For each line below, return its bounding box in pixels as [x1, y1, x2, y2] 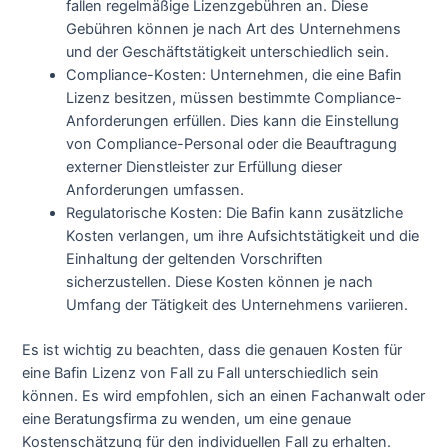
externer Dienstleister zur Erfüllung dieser [66, 157, 343, 176]
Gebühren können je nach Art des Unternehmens [66, 19, 402, 38]
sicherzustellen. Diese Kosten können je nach [66, 272, 374, 291]
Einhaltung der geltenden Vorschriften [66, 249, 324, 268]
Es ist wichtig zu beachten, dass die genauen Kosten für [22, 340, 403, 359]
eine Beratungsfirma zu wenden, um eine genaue [22, 409, 352, 428]
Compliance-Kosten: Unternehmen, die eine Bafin [66, 65, 403, 84]
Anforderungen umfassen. [66, 180, 245, 199]
